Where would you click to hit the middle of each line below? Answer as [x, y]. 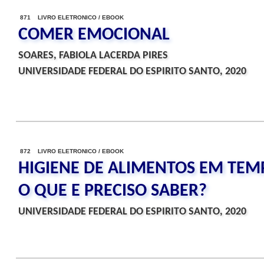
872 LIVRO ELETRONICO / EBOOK [72, 151]
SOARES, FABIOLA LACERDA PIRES [93, 56]
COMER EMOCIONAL [94, 35]
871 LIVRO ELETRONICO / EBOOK [72, 17]
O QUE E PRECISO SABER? [113, 191]
